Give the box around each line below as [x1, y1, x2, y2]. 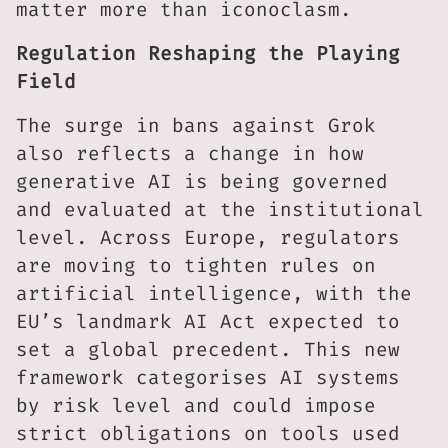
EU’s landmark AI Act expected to [16, 309, 400, 335]
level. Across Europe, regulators [16, 225, 400, 251]
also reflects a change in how [16, 141, 364, 167]
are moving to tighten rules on [16, 253, 376, 279]
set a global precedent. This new [16, 337, 400, 363]
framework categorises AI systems [16, 365, 400, 391]
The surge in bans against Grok [16, 113, 376, 139]
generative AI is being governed [16, 169, 388, 195]
